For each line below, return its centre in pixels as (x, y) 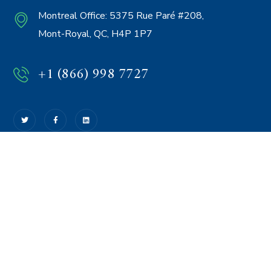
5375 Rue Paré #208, (156, 16)
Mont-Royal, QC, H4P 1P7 (96, 34)
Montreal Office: (73, 16)
